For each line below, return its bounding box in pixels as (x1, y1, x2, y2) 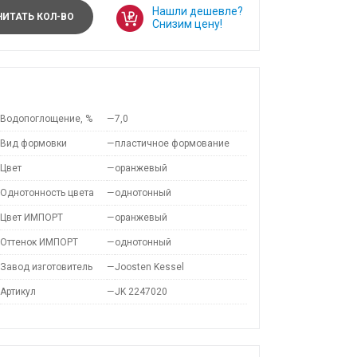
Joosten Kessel (115, 261, 184, 273)
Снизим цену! (152, 18, 222, 30)
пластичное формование (115, 138, 229, 149)
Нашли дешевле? (152, 5, 243, 18)
